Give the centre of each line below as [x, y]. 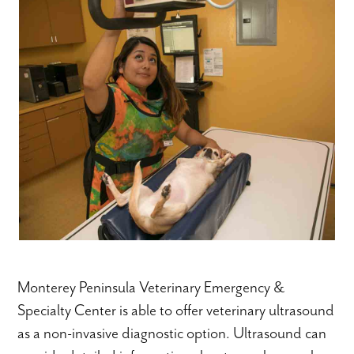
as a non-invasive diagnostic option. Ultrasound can [172, 333]
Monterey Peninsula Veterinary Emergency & [151, 287]
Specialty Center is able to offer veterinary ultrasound [176, 310]
